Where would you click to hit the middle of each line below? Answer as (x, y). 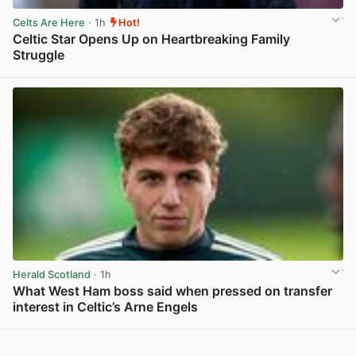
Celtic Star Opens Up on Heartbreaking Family (151, 39)
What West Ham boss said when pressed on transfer (172, 291)
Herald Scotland (52, 274)
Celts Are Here (49, 22)
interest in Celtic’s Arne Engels (105, 307)
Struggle (39, 54)
